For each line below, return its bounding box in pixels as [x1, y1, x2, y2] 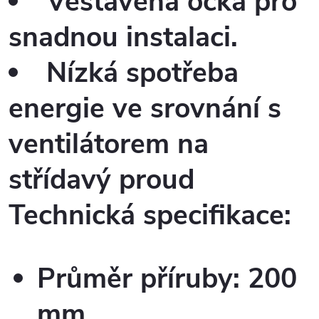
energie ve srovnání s [9, 90, 281, 128]
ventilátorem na [9, 125, 209, 164]
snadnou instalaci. [9, 19, 238, 57]
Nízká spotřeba [46, 54, 239, 93]
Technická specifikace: [9, 197, 291, 235]
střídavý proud [9, 161, 194, 199]
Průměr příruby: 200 [37, 260, 297, 298]
